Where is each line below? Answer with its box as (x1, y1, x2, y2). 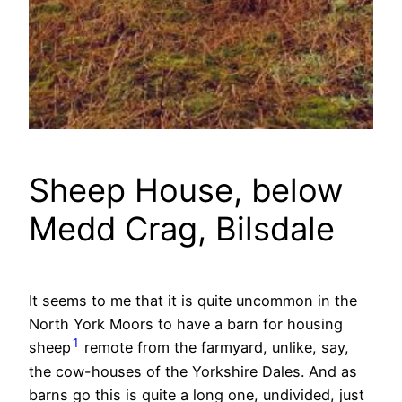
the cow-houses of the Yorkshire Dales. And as (29, 362, 357, 380)
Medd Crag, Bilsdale (29, 209, 335, 249)
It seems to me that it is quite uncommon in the (29, 292, 357, 310)
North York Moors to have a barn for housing (29, 315, 343, 334)
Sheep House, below (29, 170, 343, 211)
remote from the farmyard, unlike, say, (80, 338, 349, 357)
